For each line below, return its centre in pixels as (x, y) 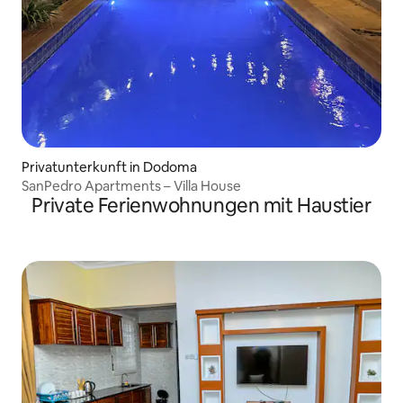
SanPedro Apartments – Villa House (131, 186)
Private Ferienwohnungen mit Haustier (201, 206)
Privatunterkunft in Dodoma (109, 167)
